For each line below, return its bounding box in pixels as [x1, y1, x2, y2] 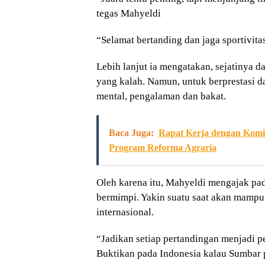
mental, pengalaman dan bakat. [96, 90, 226, 102]
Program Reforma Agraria [109, 142, 216, 153]
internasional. [96, 206, 154, 218]
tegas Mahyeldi [96, 7, 161, 19]
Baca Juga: [109, 127, 154, 138]
